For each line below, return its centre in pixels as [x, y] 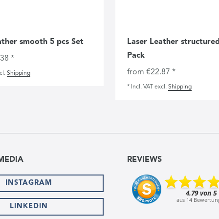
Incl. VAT [142, 87]
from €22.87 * [151, 72]
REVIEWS [144, 160]
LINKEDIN [29, 206]
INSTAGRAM [29, 183]
